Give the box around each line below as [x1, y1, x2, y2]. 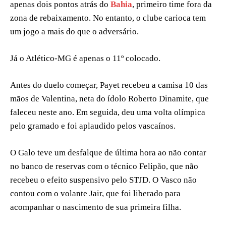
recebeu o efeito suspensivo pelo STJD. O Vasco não [10, 175, 197, 185]
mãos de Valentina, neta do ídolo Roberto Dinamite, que [10, 94, 209, 104]
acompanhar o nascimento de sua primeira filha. [10, 202, 181, 212]
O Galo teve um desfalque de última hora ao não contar [10, 148, 206, 158]
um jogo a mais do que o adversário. [10, 27, 139, 37]
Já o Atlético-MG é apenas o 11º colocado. [10, 53, 160, 64]
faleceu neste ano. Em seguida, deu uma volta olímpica [10, 107, 205, 118]
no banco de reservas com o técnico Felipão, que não [10, 161, 198, 172]
